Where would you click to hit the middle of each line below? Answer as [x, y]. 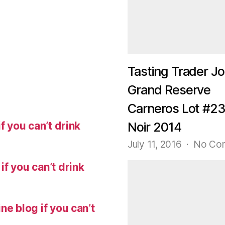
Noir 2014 [154, 127]
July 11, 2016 [156, 144]
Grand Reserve [169, 90]
